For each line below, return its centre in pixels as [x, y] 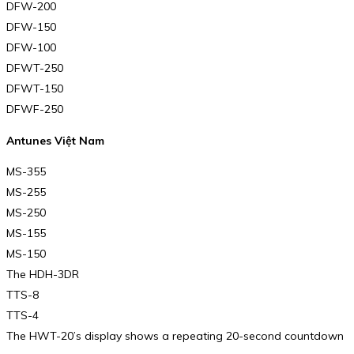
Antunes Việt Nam [55, 140]
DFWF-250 [35, 109]
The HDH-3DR [43, 275]
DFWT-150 [35, 88]
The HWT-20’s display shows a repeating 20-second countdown [175, 336]
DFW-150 [31, 27]
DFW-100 [31, 47]
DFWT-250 [35, 68]
